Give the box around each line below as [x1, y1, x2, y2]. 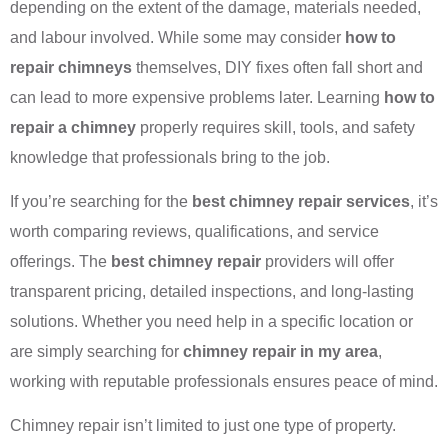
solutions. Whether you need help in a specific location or [10, 312, 413, 330]
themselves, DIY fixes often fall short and [132, 58, 423, 76]
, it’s [410, 192, 438, 210]
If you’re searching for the [10, 192, 192, 210]
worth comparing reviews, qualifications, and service [10, 222, 379, 240]
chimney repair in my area [183, 342, 378, 360]
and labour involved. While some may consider [10, 28, 345, 46]
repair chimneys [10, 58, 132, 76]
